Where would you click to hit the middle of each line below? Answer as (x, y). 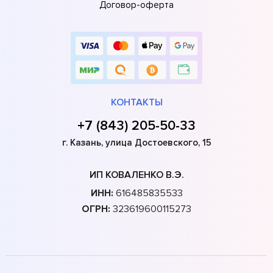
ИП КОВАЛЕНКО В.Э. (136, 175)
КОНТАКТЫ (136, 102)
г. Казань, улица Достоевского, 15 (136, 142)
